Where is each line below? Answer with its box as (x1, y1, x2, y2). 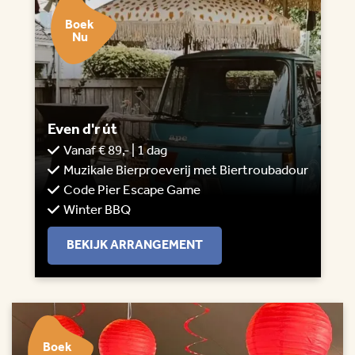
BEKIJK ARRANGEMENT (66, 233, 203, 258)
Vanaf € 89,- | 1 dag (63, 138, 167, 165)
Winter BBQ (63, 197, 131, 224)
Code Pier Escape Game (63, 177, 200, 204)
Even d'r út (47, 116, 117, 145)
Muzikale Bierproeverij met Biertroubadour (63, 158, 308, 185)
